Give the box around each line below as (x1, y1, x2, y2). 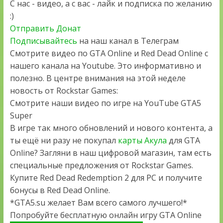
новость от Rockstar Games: (9, 85, 118, 97)
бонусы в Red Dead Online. (9, 185, 110, 196)
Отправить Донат (9, 23, 81, 34)
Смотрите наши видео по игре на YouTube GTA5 (9, 98, 201, 109)
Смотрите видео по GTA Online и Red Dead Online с (9, 48, 208, 59)
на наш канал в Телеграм (79, 35, 179, 47)
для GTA (166, 135, 200, 146)
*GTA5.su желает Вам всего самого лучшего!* (9, 197, 187, 209)
